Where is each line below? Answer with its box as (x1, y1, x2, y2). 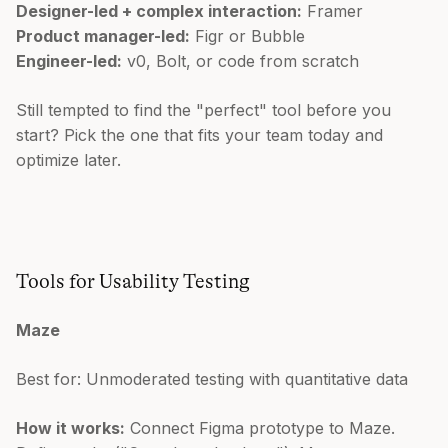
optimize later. (16, 149, 121, 170)
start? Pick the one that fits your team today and (16, 124, 383, 145)
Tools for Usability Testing (16, 269, 250, 293)
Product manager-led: (16, 25, 190, 46)
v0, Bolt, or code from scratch (122, 50, 359, 71)
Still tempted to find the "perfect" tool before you (16, 99, 391, 120)
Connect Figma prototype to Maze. (125, 417, 395, 438)
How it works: (16, 417, 125, 438)
